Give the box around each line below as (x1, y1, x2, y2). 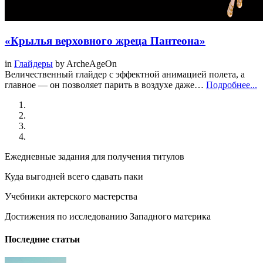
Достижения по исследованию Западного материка (5, 211, 211, 221)
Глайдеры (14, 58, 53, 69)
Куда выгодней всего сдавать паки (5, 171, 143, 181)
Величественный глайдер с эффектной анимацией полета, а (5, 69, 245, 79)
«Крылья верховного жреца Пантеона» (5, 35, 205, 48)
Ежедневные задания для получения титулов (5, 151, 184, 161)
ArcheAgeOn (66, 58, 117, 69)
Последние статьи (5, 234, 80, 245)
